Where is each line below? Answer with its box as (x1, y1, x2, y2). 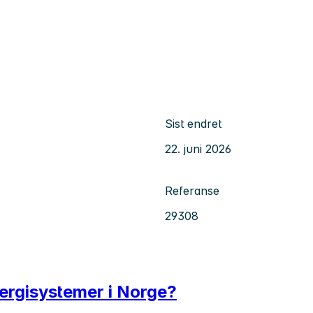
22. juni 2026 (165, 141, 231, 156)
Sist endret (165, 116, 221, 131)
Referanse (165, 183, 219, 198)
